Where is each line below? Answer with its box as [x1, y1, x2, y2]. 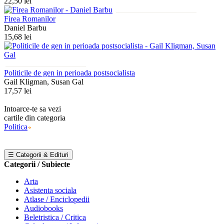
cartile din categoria [4, 113, 65, 122]
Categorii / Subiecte [4, 159, 70, 168]
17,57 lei [4, 86, 31, 95]
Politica [4, 122, 27, 131]
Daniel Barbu [4, 23, 46, 32]
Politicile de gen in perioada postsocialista [4, 68, 135, 77]
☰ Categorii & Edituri [8, 150, 68, 158]
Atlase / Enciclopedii [24, 194, 89, 203]
